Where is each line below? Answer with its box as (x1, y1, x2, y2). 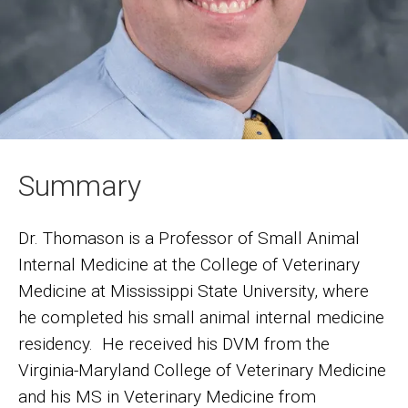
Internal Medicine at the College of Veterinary (18, 253, 360, 275)
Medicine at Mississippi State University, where (18, 280, 369, 301)
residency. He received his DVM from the (18, 332, 330, 354)
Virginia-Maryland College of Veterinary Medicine (18, 359, 386, 381)
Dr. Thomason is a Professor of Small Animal (18, 227, 360, 249)
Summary (18, 168, 141, 203)
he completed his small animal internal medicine (18, 306, 384, 328)
